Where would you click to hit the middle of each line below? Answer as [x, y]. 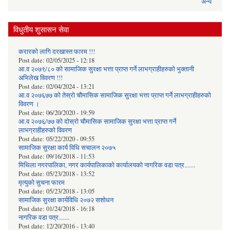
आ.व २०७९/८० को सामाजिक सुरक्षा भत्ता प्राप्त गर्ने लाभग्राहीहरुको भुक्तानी [106, 69]
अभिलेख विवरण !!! [41, 78]
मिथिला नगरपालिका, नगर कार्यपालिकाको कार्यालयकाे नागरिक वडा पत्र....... [107, 165]
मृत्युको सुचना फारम [42, 182]
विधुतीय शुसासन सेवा [41, 29]
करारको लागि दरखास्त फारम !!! [57, 51]
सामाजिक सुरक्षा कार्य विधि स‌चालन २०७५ [67, 147]
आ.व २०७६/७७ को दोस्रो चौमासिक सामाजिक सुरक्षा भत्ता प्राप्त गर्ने [97, 121]
